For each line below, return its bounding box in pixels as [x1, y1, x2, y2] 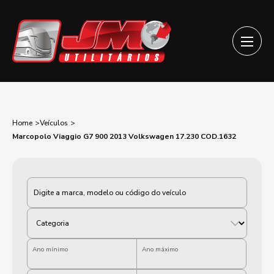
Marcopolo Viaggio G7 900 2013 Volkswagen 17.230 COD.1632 [12, 131, 236, 141]
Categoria [26, 175, 68, 188]
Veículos [40, 118, 68, 128]
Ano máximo [142, 245, 178, 254]
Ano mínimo [32, 245, 68, 254]
